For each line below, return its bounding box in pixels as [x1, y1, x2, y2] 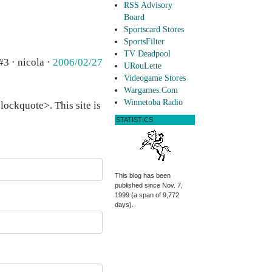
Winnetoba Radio [124, 98, 183, 107]
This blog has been [115, 172, 171, 180]
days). [115, 201, 134, 209]
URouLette [124, 61, 161, 71]
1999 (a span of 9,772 [115, 191, 179, 199]
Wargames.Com [124, 86, 178, 95]
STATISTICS [116, 116, 153, 124]
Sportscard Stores [124, 25, 184, 35]
